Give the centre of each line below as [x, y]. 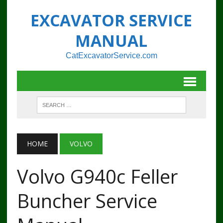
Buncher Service [87, 201]
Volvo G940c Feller [97, 176]
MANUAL [111, 41]
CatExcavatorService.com [111, 56]
